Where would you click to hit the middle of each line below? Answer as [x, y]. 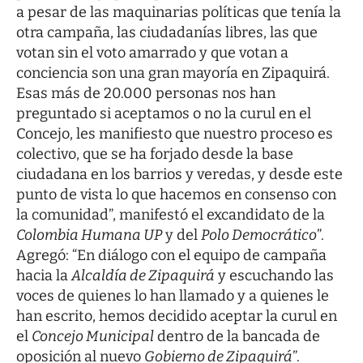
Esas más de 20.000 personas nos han [146, 93]
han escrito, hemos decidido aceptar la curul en [177, 316]
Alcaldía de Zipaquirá [143, 275]
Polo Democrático [259, 235]
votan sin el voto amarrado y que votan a [152, 52]
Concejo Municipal [93, 336]
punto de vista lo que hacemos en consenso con [176, 194]
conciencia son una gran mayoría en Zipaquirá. [173, 73]
